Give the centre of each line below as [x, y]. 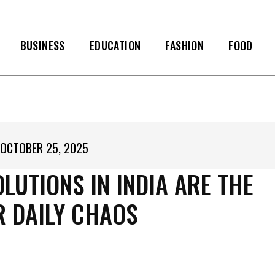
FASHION [185, 45]
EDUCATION [115, 45]
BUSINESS [42, 45]
